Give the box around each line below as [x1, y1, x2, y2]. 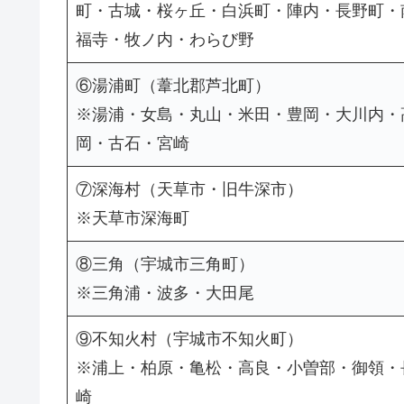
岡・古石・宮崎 [76, 134, 189, 153]
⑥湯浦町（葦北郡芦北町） [76, 77, 271, 96]
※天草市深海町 [76, 209, 189, 228]
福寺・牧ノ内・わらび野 [76, 31, 254, 50]
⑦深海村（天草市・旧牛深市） [76, 180, 303, 199]
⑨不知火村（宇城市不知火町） [76, 330, 303, 349]
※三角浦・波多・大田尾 [76, 284, 254, 303]
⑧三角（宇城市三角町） [76, 255, 254, 274]
